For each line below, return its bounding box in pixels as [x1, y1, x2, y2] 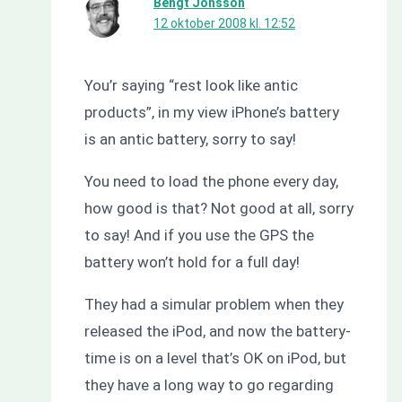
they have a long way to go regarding [83, 376, 334, 395]
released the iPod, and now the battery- [83, 322, 351, 341]
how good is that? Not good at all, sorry [83, 199, 354, 218]
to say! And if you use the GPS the [83, 226, 314, 245]
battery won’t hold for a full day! [83, 253, 300, 272]
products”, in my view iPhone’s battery [83, 103, 339, 122]
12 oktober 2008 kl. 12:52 [153, 15, 295, 31]
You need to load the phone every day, [83, 172, 338, 191]
